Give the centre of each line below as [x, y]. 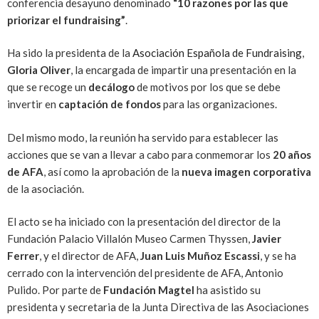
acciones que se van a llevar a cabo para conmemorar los [139, 154]
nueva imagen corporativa [246, 171]
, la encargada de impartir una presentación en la [183, 70]
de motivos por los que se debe [208, 87]
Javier [267, 239]
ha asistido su [228, 290]
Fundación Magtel [149, 290]
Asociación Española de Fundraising [217, 53]
